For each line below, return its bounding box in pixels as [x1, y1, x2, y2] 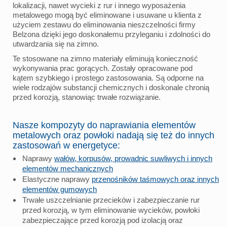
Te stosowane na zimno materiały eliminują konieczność [13, 54, 198, 63]
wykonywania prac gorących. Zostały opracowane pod [13, 63, 193, 72]
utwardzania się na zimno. [13, 39, 99, 48]
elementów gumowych [22, 184, 97, 194]
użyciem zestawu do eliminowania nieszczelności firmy [13, 20, 196, 29]
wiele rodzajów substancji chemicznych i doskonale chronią [13, 83, 209, 92]
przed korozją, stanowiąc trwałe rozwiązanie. [13, 92, 161, 101]
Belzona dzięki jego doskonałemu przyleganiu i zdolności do [13, 29, 210, 39]
